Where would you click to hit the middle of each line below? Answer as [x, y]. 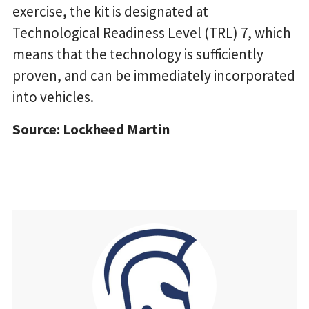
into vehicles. [53, 97]
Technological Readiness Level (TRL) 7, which [152, 33]
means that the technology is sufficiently [138, 54]
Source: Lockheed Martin [91, 130]
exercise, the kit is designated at [110, 12]
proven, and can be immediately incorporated [154, 76]
